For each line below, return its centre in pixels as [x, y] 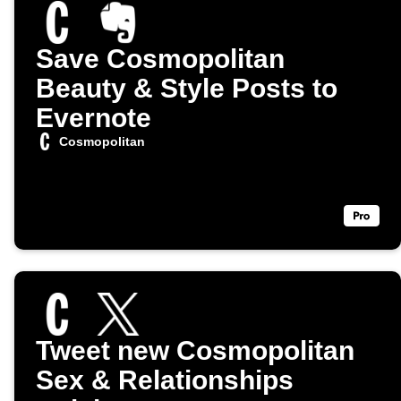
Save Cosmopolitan [160, 59]
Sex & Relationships [165, 380]
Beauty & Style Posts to [187, 89]
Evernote [94, 118]
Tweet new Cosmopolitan [195, 351]
